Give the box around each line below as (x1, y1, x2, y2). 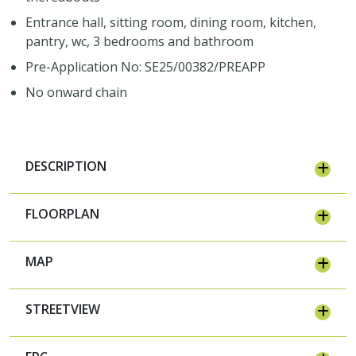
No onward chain (25, 83, 127, 101)
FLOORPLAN (25, 204, 99, 222)
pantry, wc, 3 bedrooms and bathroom (25, 32, 253, 50)
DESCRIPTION (25, 157, 106, 175)
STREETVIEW (25, 300, 100, 318)
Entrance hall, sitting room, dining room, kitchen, (25, 13, 316, 31)
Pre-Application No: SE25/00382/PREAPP (25, 57, 265, 75)
